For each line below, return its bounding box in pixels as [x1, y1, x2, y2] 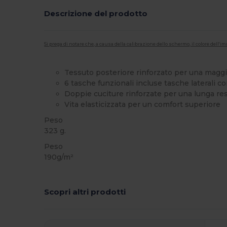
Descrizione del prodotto [44, 8, 148, 18]
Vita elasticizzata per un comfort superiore [64, 100, 221, 109]
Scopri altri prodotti [44, 186, 126, 197]
